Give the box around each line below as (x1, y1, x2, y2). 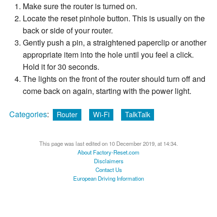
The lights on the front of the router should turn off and (23, 73, 205, 85)
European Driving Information (73, 174, 144, 182)
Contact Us (95, 165, 122, 173)
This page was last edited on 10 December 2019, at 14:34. (39, 139, 178, 147)
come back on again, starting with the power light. (23, 85, 191, 97)
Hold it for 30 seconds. (23, 61, 99, 73)
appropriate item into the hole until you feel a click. (23, 49, 194, 61)
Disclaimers (93, 156, 124, 165)
